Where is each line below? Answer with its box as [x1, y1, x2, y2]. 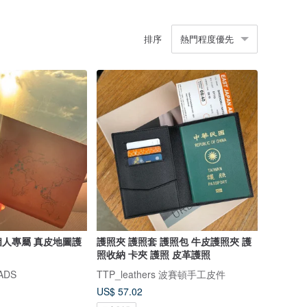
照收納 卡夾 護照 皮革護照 [96, 247, 210, 262]
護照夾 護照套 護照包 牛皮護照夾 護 [96, 234, 251, 249]
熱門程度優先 [180, 32, 234, 45]
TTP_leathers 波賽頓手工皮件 [96, 267, 225, 281]
